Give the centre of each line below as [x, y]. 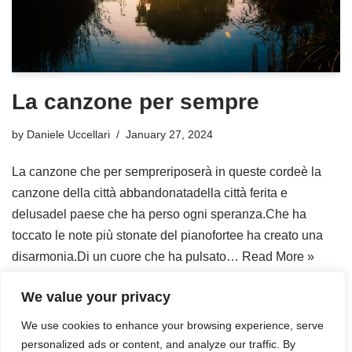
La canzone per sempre [136, 101]
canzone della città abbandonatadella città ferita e [150, 192]
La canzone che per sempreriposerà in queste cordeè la [167, 171]
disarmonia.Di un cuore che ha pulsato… [127, 256]
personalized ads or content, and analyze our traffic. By [158, 344]
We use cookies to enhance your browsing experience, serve [172, 325]
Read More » [278, 256]
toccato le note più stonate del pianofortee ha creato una [167, 235]
